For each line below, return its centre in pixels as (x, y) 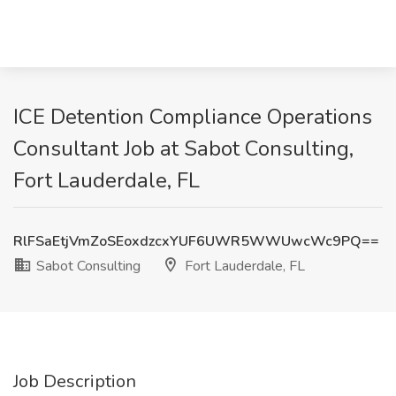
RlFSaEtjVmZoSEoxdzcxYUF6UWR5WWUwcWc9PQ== (196, 241)
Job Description (75, 381)
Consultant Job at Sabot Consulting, (183, 148)
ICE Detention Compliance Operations (193, 117)
